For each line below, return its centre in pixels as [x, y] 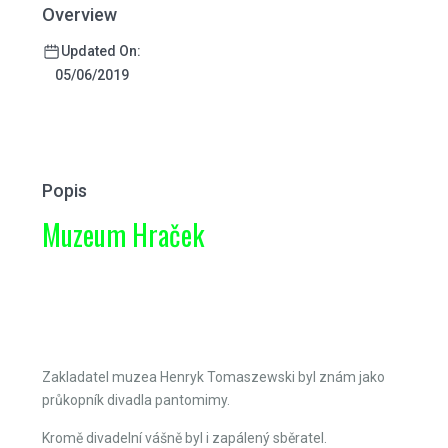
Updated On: [101, 51]
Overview [79, 14]
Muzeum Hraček [123, 234]
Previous [83, 373]
